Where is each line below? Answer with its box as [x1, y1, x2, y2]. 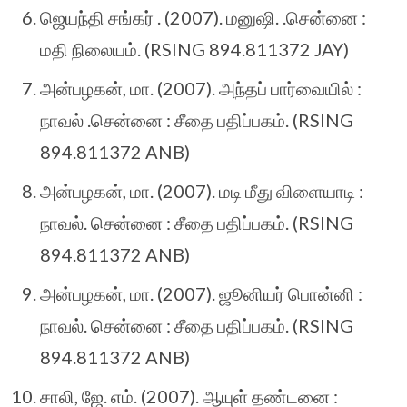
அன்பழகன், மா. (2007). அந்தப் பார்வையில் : [40, 77, 362, 100]
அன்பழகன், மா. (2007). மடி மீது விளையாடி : [40, 180, 363, 203]
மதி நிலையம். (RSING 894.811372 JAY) [40, 38, 349, 61]
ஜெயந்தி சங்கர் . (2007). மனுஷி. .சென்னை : [40, 6, 366, 29]
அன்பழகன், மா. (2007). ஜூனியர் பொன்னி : [40, 283, 362, 305]
